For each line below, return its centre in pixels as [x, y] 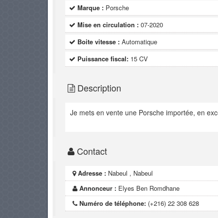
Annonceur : [98, 188]
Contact [91, 151]
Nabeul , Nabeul [130, 173]
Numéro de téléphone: [113, 203]
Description [98, 88]
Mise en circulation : [108, 25]
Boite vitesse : [98, 42]
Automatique [139, 42]
